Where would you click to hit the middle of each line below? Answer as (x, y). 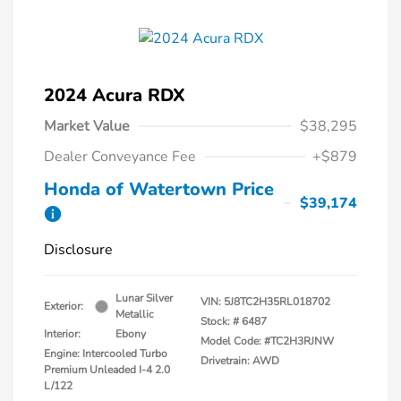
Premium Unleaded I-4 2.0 (107, 370)
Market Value (87, 127)
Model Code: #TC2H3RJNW (267, 341)
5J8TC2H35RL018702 (277, 302)
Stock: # (220, 322)
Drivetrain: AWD (240, 361)
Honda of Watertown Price (159, 190)
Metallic (135, 315)
